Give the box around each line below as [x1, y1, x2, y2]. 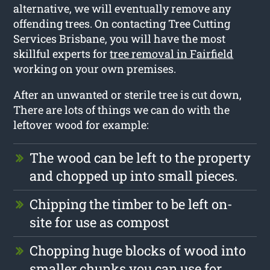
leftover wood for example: [13, 117, 149, 132]
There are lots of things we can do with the [13, 102, 230, 117]
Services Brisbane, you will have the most [13, 31, 226, 46]
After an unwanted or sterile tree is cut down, [13, 87, 242, 102]
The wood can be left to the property [30, 148, 251, 166]
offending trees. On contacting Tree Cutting [13, 16, 231, 31]
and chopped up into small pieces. [30, 166, 238, 184]
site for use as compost [30, 213, 170, 231]
